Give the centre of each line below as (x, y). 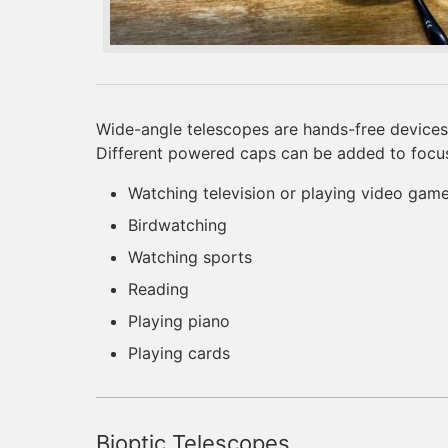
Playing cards (179, 352)
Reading (158, 288)
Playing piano (179, 320)
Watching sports (190, 256)
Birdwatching (177, 224)
